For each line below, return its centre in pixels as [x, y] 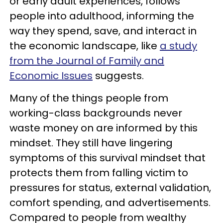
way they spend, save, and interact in [103, 31]
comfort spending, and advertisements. [110, 203]
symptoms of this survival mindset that [108, 158]
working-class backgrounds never [96, 113]
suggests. [118, 76]
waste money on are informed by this [104, 128]
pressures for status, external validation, [110, 188]
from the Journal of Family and [87, 61]
